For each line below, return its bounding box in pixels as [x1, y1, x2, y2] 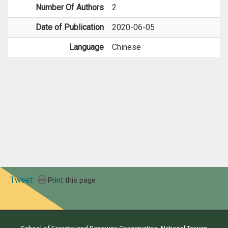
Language [69, 42, 104, 52]
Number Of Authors [36, 3, 104, 12]
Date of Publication [36, 22, 104, 32]
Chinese [112, 42, 141, 52]
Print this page [48, 176, 96, 185]
